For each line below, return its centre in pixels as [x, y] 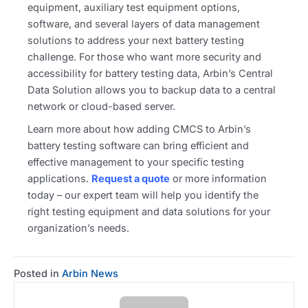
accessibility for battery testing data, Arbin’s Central [150, 74]
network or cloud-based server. [103, 107]
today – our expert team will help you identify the [143, 195]
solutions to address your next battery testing [136, 41]
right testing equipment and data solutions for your [149, 211]
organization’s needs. [80, 228]
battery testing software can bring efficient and [138, 145]
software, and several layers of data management [144, 24]
